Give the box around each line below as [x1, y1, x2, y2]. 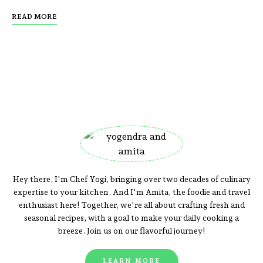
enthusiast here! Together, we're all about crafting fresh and [18, 200, 245, 210]
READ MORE [12, 12, 57, 21]
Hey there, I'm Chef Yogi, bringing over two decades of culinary [12, 174, 251, 184]
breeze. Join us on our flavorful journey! [58, 226, 205, 236]
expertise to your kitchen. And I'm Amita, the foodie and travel [13, 187, 250, 197]
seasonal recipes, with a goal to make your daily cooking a [24, 213, 239, 223]
